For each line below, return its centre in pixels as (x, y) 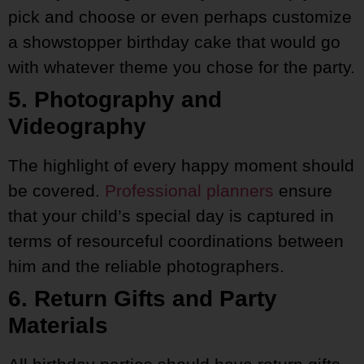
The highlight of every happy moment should (181, 166)
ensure (303, 191)
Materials (58, 326)
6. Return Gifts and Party (143, 299)
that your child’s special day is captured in (171, 216)
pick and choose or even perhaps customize (180, 17)
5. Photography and (115, 100)
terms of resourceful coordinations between (176, 241)
